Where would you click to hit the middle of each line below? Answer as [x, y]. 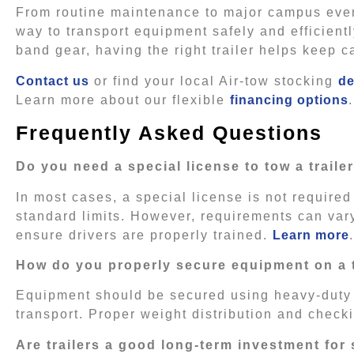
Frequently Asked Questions [169, 133]
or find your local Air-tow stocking [214, 81]
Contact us [53, 81]
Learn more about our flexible [123, 100]
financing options [289, 100]
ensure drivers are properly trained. [144, 235]
